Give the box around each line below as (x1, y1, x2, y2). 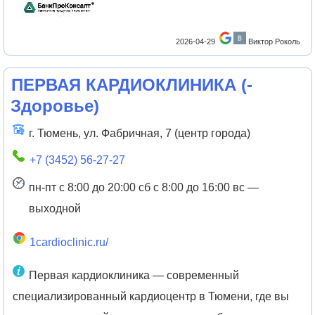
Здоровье (10, 96, 94, 116)
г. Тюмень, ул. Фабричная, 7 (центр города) (28, 127, 250, 139)
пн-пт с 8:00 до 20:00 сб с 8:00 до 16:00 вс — (28, 181, 259, 193)
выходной (28, 202, 81, 214)
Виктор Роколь (248, 37, 301, 46)
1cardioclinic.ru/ (29, 236, 108, 248)
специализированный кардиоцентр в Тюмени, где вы (13, 290, 290, 303)
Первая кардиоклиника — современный (28, 269, 239, 282)
